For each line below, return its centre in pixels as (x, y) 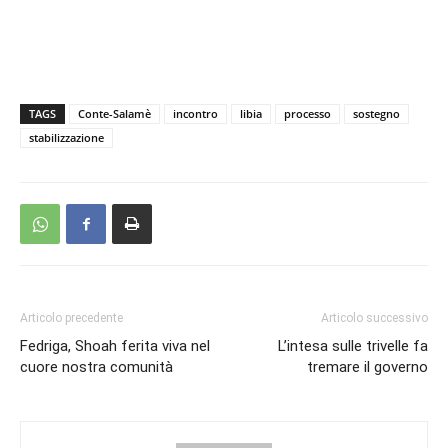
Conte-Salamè (114, 113)
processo (307, 113)
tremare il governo (367, 367)
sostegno (376, 113)
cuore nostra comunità (96, 367)
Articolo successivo (374, 318)
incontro (195, 113)
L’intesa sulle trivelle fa (353, 346)
